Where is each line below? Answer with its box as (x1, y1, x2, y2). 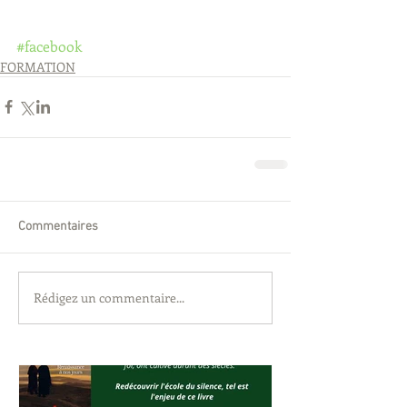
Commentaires (18, 218, 98, 234)
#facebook (16, 35, 82, 55)
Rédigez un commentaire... (34, 289, 184, 307)
